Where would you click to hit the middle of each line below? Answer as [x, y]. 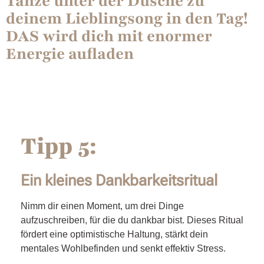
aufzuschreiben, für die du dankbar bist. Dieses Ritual [132, 220]
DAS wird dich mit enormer [109, 36]
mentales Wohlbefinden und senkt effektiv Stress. [123, 249]
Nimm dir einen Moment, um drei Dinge [102, 206]
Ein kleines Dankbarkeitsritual [119, 181]
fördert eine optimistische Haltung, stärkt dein [114, 235]
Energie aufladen [70, 54]
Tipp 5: [59, 146]
